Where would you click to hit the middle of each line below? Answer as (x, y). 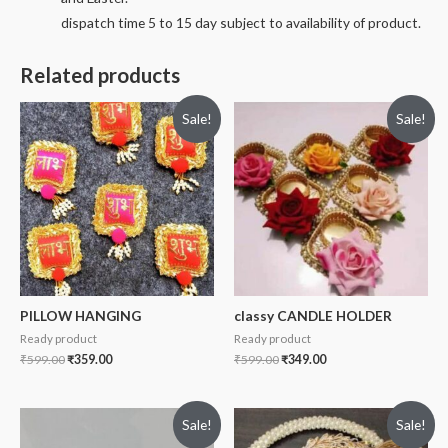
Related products (100, 74)
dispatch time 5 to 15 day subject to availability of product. (241, 22)
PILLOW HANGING (80, 316)
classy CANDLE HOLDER (313, 316)
